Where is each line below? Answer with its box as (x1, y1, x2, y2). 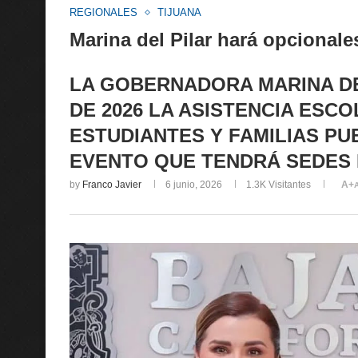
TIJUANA (157, 6, 201, 18)
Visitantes (266, 179, 311, 190)
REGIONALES (70, 6, 137, 18)
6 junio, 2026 (165, 179, 222, 190)
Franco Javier (82, 179, 141, 190)
